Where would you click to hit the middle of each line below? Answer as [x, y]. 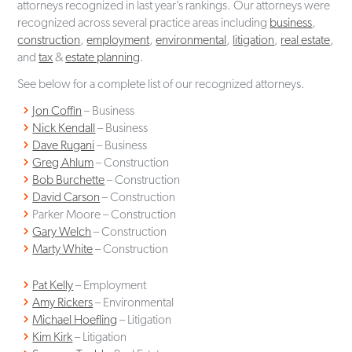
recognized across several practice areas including [144, 22]
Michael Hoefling [75, 319]
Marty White [63, 248]
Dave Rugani [64, 145]
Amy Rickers [63, 302]
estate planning [103, 57]
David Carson [66, 196]
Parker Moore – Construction [104, 214]
